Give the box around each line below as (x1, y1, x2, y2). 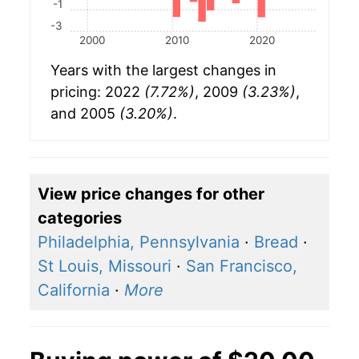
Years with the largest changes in (50, 62, 276, 79)
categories (38, 208, 122, 228)
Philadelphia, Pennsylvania (38, 232, 240, 252)
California (38, 280, 110, 301)
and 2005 (50, 105, 119, 123)
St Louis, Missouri (38, 256, 171, 276)
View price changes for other (38, 184, 264, 204)
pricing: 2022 (50, 83, 144, 101)
